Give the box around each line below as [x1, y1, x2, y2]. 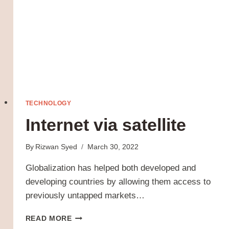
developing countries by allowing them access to [25, 177, 211, 187]
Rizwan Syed [35, 143, 77, 151]
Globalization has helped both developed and [25, 163, 196, 173]
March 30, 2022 [87, 143, 139, 151]
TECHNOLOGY [25, 99, 72, 107]
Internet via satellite [25, 114, 186, 134]
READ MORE [25, 215, 72, 223]
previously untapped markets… [25, 191, 145, 201]
